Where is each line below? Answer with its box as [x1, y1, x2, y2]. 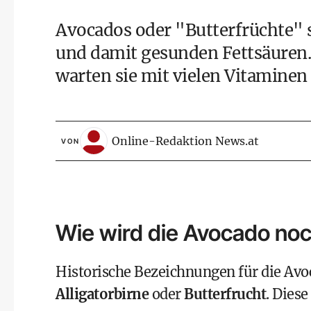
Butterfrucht [184, 285, 266, 303]
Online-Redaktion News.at [112, 133, 259, 148]
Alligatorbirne [56, 285, 149, 303]
